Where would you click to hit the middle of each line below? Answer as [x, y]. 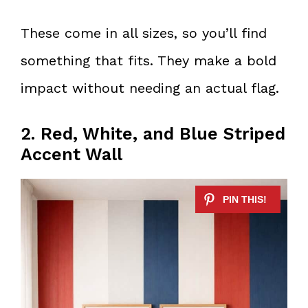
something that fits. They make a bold [148, 61]
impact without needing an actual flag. [150, 88]
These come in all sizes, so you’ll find [144, 33]
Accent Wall [71, 155]
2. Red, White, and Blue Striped [153, 134]
